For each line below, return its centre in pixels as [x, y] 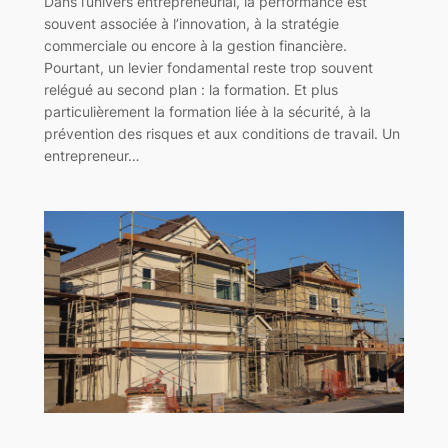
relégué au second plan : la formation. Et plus [190, 89]
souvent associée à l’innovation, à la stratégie [191, 23]
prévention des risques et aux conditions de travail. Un [221, 133]
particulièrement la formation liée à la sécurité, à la [207, 111]
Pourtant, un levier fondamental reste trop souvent [208, 67]
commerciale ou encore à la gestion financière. [195, 45]
